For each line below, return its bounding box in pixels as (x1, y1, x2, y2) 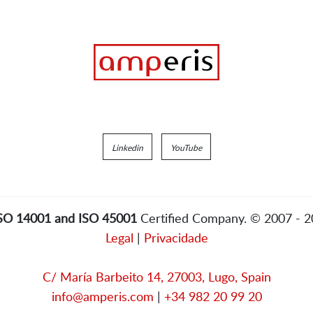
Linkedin (111, 142, 143, 154)
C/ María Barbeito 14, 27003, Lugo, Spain (42, 268, 271, 286)
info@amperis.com (51, 288, 154, 305)
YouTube (170, 142, 202, 154)
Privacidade (143, 229, 208, 247)
